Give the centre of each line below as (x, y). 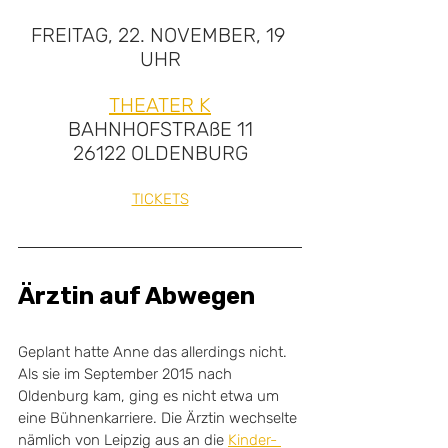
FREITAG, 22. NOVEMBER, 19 (160, 35)
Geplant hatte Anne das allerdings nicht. (154, 352)
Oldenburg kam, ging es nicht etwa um (150, 396)
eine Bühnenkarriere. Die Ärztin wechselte (159, 418)
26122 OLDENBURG (160, 153)
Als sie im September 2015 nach (127, 374)
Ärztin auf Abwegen (136, 296)
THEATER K (160, 105)
